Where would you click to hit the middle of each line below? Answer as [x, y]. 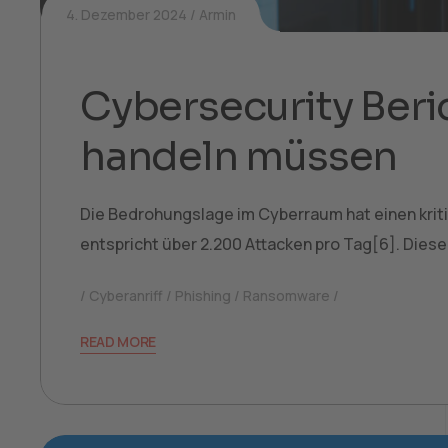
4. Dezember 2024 [126, 14]
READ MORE [118, 341]
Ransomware [286, 295]
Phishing [203, 295]
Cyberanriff [126, 295]
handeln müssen [239, 156]
